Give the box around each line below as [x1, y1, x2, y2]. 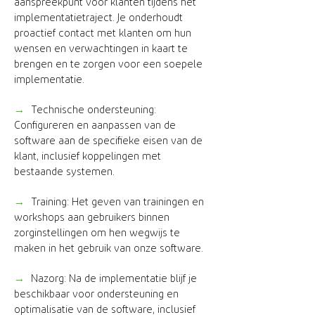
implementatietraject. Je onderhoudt [14, 13, 183, 23]
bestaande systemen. [14, 167, 115, 177]
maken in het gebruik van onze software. [14, 243, 203, 254]
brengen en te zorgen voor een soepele [14, 59, 202, 70]
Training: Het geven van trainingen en [31, 197, 204, 207]
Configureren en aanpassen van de [14, 120, 176, 131]
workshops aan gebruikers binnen [14, 212, 169, 223]
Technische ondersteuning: [31, 105, 156, 115]
